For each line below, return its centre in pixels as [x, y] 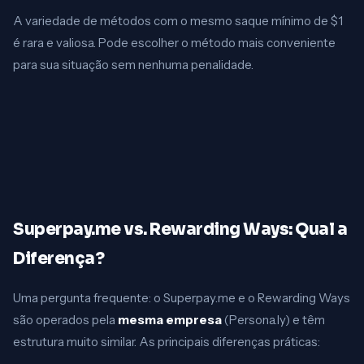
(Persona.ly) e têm [273, 320]
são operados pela [65, 320]
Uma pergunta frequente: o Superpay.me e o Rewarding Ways [182, 298]
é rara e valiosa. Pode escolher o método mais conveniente [174, 43]
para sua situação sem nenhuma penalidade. [133, 65]
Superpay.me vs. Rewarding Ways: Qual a [180, 230]
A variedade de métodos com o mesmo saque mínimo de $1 [178, 21]
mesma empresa [170, 320]
